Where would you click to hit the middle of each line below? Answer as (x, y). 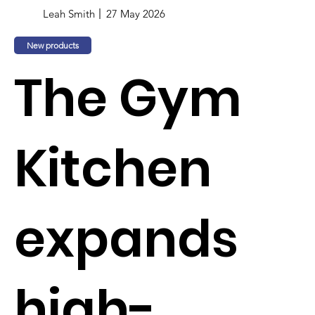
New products (53, 45)
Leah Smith (69, 14)
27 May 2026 (135, 14)
